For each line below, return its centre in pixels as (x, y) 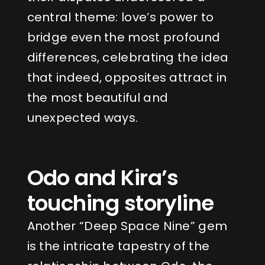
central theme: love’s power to (120, 17)
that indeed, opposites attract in (127, 77)
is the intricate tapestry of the (118, 246)
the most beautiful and (98, 97)
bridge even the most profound (124, 37)
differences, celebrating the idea (128, 57)
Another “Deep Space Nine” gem (127, 226)
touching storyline (120, 203)
